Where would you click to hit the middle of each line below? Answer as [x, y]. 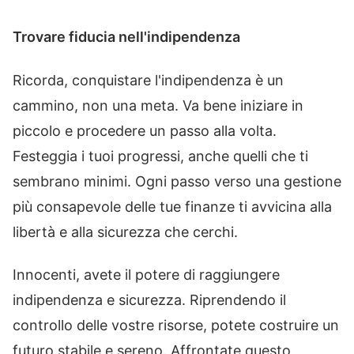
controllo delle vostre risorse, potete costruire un [176, 325]
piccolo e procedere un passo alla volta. [145, 130]
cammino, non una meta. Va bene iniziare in [158, 105]
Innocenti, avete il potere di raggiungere [146, 275]
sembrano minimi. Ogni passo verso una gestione [177, 181]
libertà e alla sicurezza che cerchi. [125, 232]
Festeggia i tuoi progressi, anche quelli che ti [160, 156]
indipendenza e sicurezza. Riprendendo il [149, 300]
